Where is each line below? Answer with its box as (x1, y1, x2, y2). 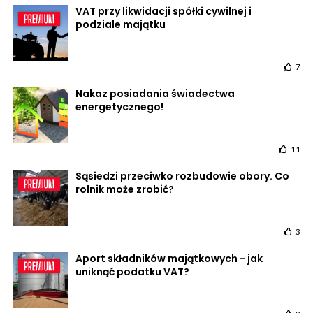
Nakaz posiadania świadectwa (75, 86, 235, 101)
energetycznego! (75, 99, 163, 114)
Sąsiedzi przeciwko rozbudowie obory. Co (75, 168, 289, 183)
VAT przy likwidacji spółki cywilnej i (75, 3, 252, 18)
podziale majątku (75, 17, 166, 31)
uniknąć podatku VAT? (75, 264, 189, 279)
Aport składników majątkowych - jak (75, 251, 263, 265)
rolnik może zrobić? (75, 182, 174, 196)
